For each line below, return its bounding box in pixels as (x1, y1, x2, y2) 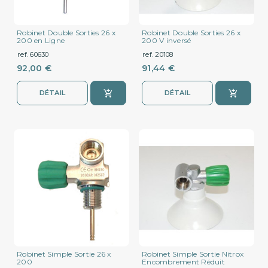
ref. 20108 (142, 50, 173, 59)
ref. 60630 (17, 50, 49, 59)
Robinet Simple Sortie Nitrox (142, 249, 243, 258)
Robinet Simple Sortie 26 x (17, 249, 111, 258)
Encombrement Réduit (142, 257, 225, 266)
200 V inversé (142, 36, 191, 45)
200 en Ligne (17, 36, 65, 45)
